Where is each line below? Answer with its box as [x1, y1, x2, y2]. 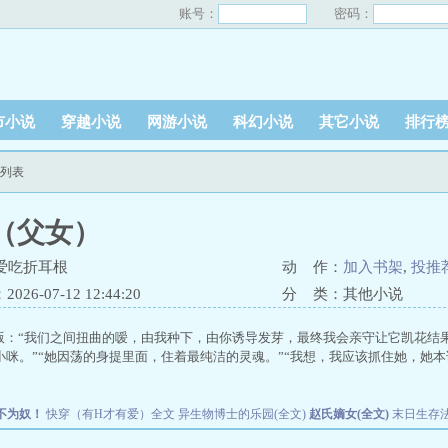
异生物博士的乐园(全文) [178, 407, 306, 421]
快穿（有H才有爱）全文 [46, 407, 175, 421]
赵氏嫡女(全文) [309, 407, 389, 421]
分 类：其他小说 [282, 286, 403, 302]
